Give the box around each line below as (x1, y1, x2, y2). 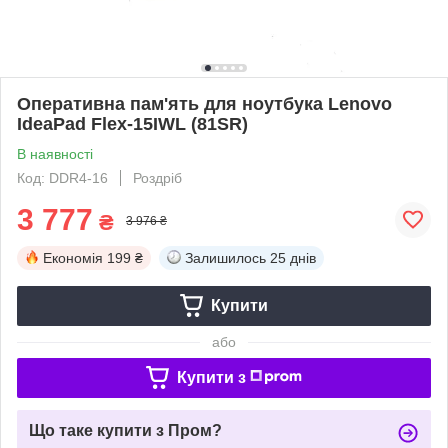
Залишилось (185, 249, 266, 266)
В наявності (17, 145, 93, 162)
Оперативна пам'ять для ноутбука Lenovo (17, 93, 392, 114)
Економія (43, 249, 103, 266)
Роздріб (133, 169, 182, 186)
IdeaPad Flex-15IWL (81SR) (17, 113, 248, 134)
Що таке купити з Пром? (29, 421, 222, 439)
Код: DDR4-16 (17, 169, 108, 186)
